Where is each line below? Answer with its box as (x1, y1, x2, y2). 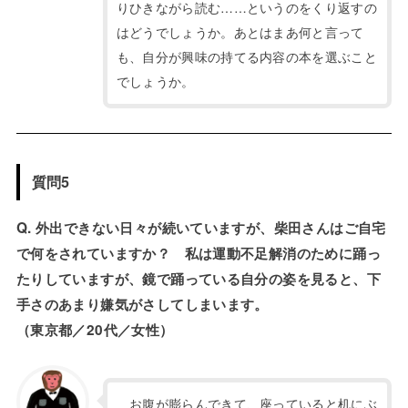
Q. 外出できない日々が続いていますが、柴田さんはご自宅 (15, 218, 386, 239)
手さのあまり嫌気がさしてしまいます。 (15, 294, 269, 315)
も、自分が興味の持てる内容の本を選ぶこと (116, 47, 377, 66)
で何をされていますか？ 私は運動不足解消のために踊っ (15, 243, 381, 264)
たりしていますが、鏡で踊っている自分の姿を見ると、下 (15, 269, 381, 290)
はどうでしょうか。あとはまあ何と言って (116, 23, 364, 42)
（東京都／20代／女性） (15, 320, 174, 341)
